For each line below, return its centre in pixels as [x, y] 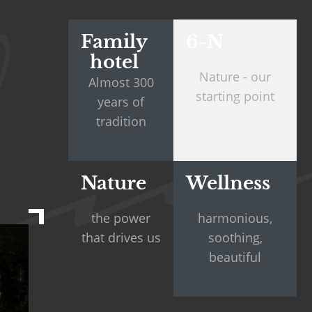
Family [114, 42]
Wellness [228, 183]
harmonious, [235, 218]
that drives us [121, 237]
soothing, [235, 237]
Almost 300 [121, 82]
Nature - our [235, 77]
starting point [235, 96]
